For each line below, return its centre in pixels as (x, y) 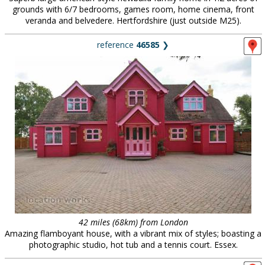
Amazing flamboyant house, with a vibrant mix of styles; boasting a (133, 233)
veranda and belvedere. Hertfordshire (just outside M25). (133, 20)
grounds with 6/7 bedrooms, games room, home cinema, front (133, 9)
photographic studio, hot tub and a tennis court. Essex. (133, 245)
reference (117, 45)
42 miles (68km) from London (133, 222)
